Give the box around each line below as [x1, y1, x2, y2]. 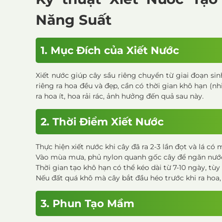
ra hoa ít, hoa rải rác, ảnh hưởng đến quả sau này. [36, 92, 204, 101]
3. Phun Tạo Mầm [41, 197, 134, 210]
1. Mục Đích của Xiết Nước [41, 44, 179, 56]
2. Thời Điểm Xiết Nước [41, 115, 164, 128]
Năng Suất [36, 11, 111, 28]
